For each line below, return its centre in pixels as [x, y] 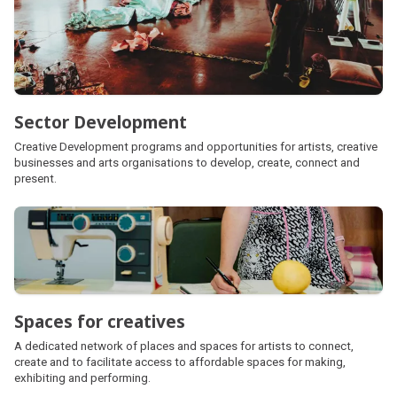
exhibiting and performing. [82, 378]
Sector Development [101, 121]
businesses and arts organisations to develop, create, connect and [187, 162]
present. [35, 178]
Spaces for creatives [100, 322]
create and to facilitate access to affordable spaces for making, [180, 362]
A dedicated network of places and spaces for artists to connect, [184, 346]
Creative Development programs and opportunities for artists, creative [196, 146]
